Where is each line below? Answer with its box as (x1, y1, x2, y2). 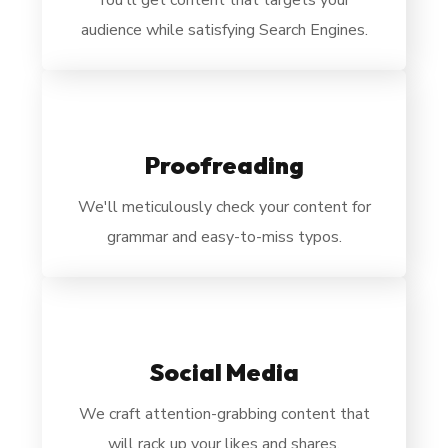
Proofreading (144, 150, 304, 181)
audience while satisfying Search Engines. (80, 19, 368, 42)
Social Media (149, 357, 299, 388)
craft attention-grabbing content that (108, 403, 370, 426)
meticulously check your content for (121, 196, 371, 219)
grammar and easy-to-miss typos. (106, 226, 342, 249)
